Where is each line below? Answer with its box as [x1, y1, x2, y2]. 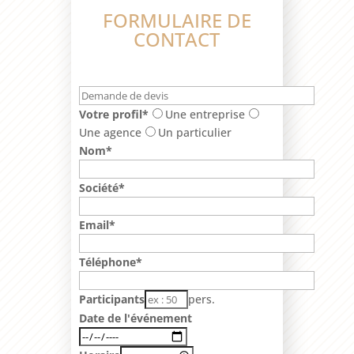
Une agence [78, 124, 141, 140]
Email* [78, 217, 115, 232]
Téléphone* [78, 254, 142, 269]
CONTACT [134, 25, 220, 52]
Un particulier [157, 124, 232, 140]
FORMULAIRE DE [102, 6, 251, 33]
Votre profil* [78, 106, 149, 122]
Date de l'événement [78, 310, 192, 326]
